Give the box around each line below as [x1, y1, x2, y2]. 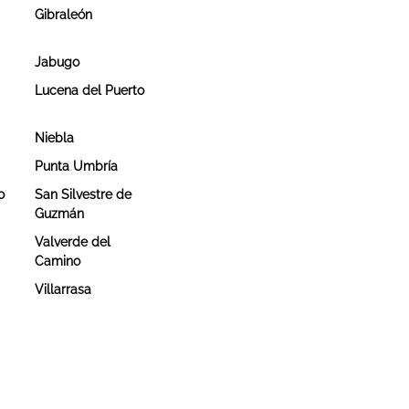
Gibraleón [34, 6, 92, 22]
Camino [34, 253, 80, 268]
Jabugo [34, 54, 79, 69]
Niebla [34, 130, 74, 145]
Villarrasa [34, 281, 91, 297]
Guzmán [34, 205, 84, 221]
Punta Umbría [34, 158, 118, 173]
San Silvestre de [34, 186, 131, 202]
